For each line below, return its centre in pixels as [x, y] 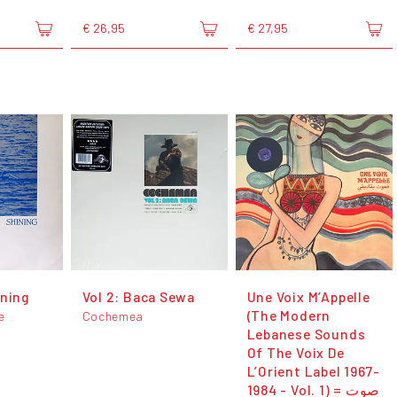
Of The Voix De [296, 352]
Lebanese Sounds [306, 333]
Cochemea [113, 315]
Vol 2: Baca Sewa [139, 296]
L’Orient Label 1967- [314, 370]
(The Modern [289, 315]
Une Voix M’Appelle [308, 296]
